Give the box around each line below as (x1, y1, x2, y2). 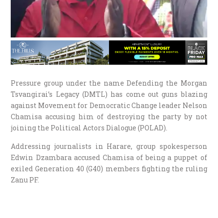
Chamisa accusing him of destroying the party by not (11, 111, 207, 121)
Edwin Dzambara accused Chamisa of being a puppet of (11, 152, 207, 162)
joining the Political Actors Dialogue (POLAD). (11, 123, 168, 132)
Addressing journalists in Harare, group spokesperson (11, 141, 207, 151)
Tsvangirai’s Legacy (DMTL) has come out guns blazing (11, 89, 207, 99)
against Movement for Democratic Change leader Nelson (11, 100, 207, 110)
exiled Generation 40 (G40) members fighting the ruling (11, 163, 207, 173)
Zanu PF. (11, 175, 39, 184)
